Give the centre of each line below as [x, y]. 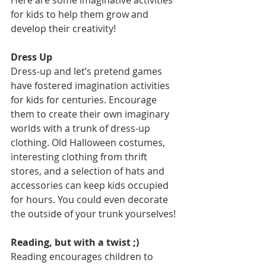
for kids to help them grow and [81, 14]
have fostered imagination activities [91, 85]
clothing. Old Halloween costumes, [89, 142]
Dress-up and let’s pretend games [88, 71]
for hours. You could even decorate [91, 199]
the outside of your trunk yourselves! [94, 214]
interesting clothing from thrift [80, 157]
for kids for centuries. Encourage [85, 100]
